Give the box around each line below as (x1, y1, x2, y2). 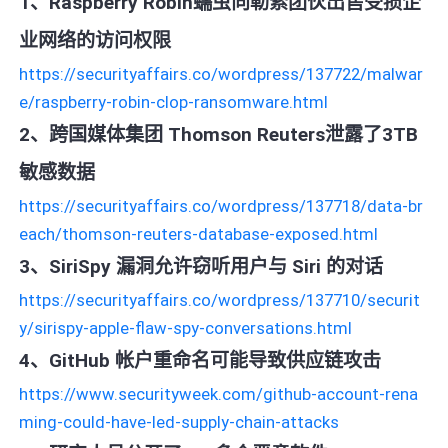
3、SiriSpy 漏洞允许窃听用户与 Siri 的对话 (19, 254, 384, 278)
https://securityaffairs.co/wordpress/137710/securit (19, 289, 421, 310)
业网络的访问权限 (19, 28, 172, 52)
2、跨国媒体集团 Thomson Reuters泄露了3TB (19, 122, 419, 146)
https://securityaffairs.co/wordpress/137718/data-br (19, 195, 424, 216)
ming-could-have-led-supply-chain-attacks (19, 411, 340, 432)
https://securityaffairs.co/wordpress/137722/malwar (19, 63, 424, 84)
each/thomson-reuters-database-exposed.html (19, 223, 379, 244)
